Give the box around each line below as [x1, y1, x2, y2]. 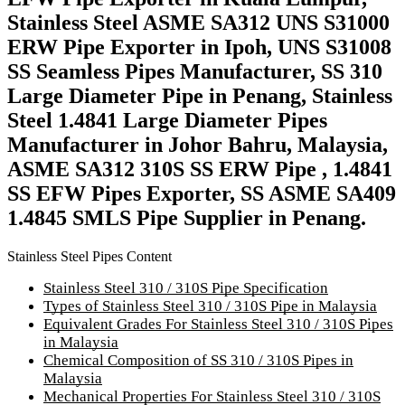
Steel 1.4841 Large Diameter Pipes [7, 108, 327, 132]
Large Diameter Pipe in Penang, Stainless [7, 83, 392, 108]
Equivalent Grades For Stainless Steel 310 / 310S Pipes [43, 315, 393, 333]
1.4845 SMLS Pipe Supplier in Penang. [7, 205, 366, 230]
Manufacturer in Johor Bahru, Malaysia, [7, 132, 388, 156]
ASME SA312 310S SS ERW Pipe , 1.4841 [7, 156, 392, 181]
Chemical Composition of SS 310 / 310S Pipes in [43, 351, 353, 369]
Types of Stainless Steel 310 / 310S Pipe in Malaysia [43, 297, 377, 315]
